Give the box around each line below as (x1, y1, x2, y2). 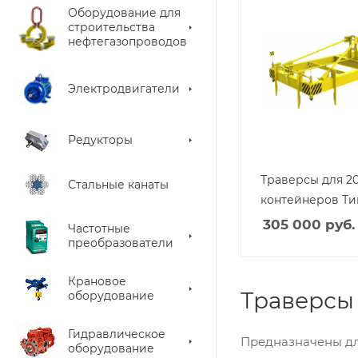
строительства (68, 20, 155, 34)
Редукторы (68, 133, 133, 147)
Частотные (68, 221, 130, 236)
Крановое (68, 274, 126, 288)
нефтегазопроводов (68, 34, 187, 49)
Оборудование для (68, 6, 181, 20)
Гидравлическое (68, 327, 165, 341)
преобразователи (68, 236, 173, 250)
